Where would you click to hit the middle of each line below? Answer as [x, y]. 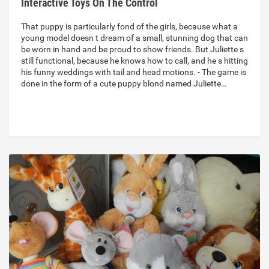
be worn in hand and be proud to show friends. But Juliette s [132, 50]
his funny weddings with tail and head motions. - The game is [134, 72]
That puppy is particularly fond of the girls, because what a [129, 27]
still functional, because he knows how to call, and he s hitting [134, 61]
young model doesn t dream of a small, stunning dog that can [134, 38]
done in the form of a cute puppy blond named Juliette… [124, 84]
